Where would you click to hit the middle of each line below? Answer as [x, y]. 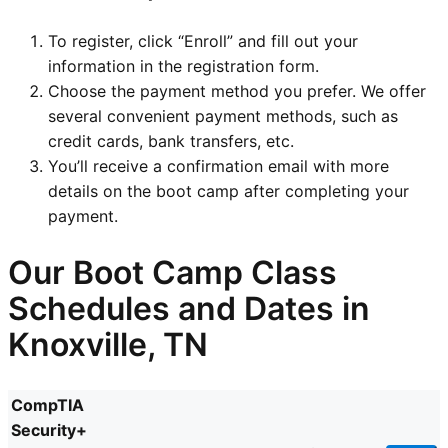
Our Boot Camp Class [172, 273]
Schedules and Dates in [189, 309]
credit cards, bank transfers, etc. [171, 140]
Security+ [49, 430]
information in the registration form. [183, 65]
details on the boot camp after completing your [228, 190]
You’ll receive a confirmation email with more [218, 165]
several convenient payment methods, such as [223, 115]
